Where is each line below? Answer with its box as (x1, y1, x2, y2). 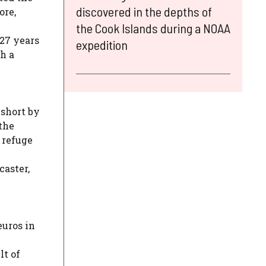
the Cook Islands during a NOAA (76, 20, 230, 36)
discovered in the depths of (76, 3, 212, 19)
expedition (76, 36, 128, 52)
